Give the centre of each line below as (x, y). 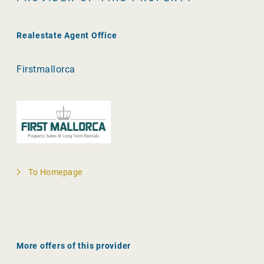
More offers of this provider (74, 245)
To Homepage (55, 172)
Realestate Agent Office (67, 35)
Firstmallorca (46, 69)
